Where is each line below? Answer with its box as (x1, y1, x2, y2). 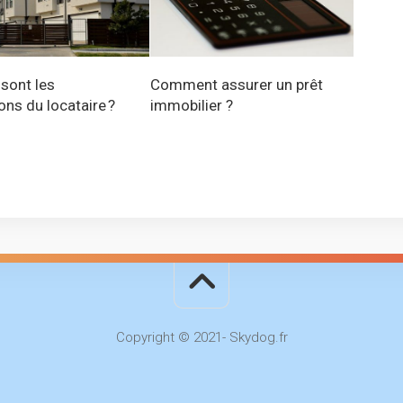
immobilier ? (150, 96, 234, 115)
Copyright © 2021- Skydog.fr (115, 329, 288, 346)
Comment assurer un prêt (150, 76, 324, 94)
